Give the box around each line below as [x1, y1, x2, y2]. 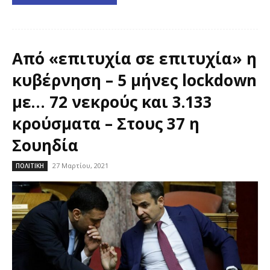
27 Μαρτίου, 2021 [52, 161, 108, 170]
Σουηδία [12, 134, 78, 156]
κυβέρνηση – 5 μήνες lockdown [12, 69, 257, 91]
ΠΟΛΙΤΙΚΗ [16, 162, 44, 170]
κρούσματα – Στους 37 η [12, 113, 199, 134]
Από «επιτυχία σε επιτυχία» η [12, 48, 257, 69]
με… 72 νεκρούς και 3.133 [12, 91, 212, 113]
